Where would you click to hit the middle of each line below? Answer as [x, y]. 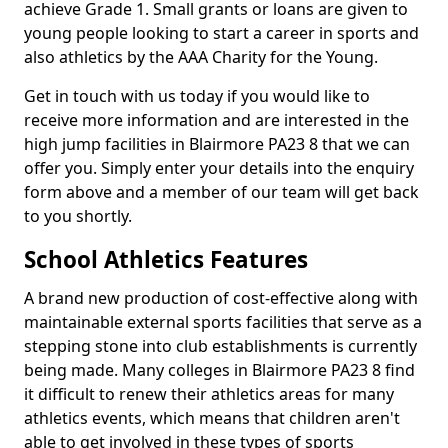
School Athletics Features [169, 259]
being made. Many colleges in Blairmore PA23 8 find [219, 370]
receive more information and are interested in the [216, 120]
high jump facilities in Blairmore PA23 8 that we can [217, 144]
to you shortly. [80, 216]
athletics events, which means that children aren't [212, 418]
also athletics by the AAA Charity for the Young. [201, 57]
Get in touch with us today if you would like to [197, 96]
